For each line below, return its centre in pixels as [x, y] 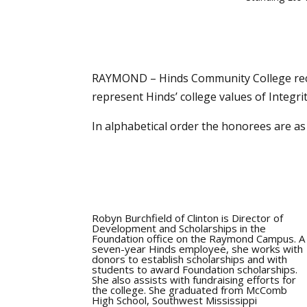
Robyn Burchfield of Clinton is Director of [188, 218]
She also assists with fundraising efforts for [194, 280]
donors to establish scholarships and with [190, 259]
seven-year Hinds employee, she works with [198, 249]
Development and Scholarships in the [179, 229]
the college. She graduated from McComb [190, 290]
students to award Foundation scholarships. [195, 270]
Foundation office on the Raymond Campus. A [199, 239]
